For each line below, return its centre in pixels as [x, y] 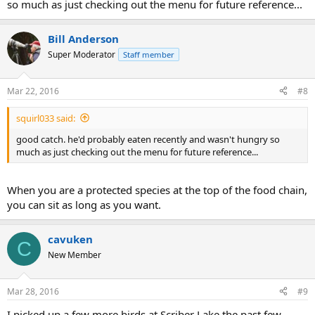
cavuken [70, 239]
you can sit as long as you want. [84, 205]
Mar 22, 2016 [33, 91]
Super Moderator [82, 54]
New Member [75, 255]
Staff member [149, 54]
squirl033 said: [46, 118]
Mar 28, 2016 [33, 291]
